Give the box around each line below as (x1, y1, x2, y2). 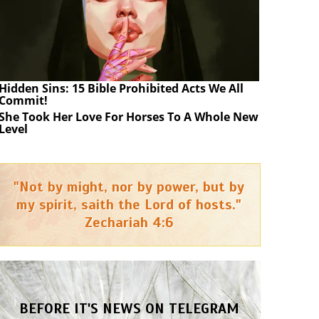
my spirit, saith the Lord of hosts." (16, 195, 241, 214)
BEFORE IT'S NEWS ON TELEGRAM (19, 299, 239, 318)
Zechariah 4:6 (84, 213, 174, 231)
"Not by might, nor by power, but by (14, 177, 244, 196)
